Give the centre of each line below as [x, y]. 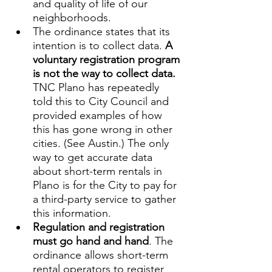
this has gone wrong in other [104, 129]
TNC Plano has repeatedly [97, 87]
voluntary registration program [108, 59]
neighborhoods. [72, 18]
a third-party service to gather [106, 199]
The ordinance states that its [103, 32]
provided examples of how [99, 115]
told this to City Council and [102, 101]
